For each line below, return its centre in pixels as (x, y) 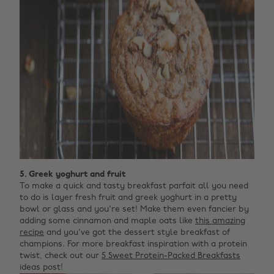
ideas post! (41, 268)
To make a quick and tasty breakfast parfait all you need (134, 186)
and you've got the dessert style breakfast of (137, 233)
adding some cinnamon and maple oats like (107, 221)
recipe (32, 233)
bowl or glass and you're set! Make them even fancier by (134, 209)
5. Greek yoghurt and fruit (72, 175)
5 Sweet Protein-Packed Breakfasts (171, 256)
